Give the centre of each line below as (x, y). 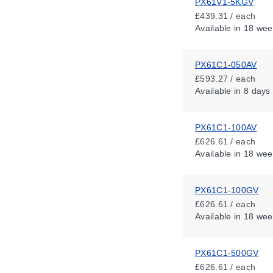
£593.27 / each (225, 79)
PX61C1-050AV (226, 65)
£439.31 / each (225, 16)
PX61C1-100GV (227, 190)
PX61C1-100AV (226, 127)
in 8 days (251, 91)
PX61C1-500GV (227, 253)
